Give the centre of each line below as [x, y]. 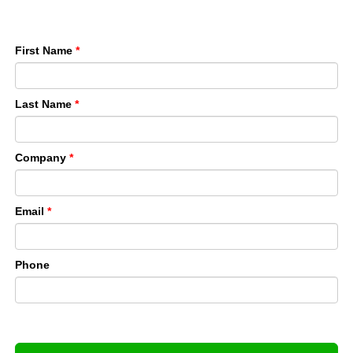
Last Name [45, 104]
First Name [45, 50]
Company [42, 158]
